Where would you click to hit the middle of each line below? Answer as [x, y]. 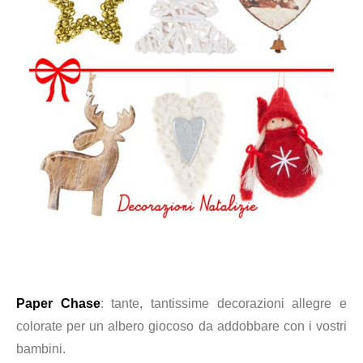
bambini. [41, 349]
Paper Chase [58, 303]
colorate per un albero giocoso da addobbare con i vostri [181, 326]
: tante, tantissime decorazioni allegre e [224, 303]
